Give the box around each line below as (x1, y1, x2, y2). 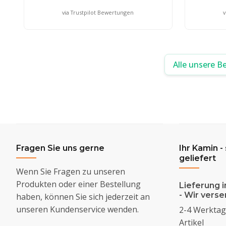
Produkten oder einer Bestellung (16, 178, 141, 190)
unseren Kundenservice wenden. (16, 203, 139, 215)
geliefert (179, 153, 216, 163)
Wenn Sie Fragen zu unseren (16, 165, 125, 177)
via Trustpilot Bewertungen (62, 8, 134, 16)
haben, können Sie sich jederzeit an (16, 191, 150, 202)
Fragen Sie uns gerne (16, 143, 104, 153)
